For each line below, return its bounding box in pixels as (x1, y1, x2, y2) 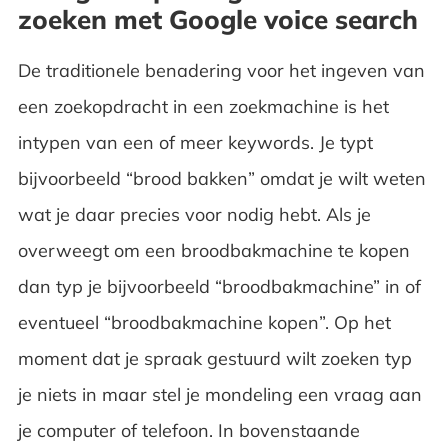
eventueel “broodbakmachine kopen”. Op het (17, 310, 391, 334)
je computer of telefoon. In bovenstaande (17, 418, 360, 442)
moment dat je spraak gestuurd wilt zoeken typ (17, 346, 412, 370)
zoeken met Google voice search (17, 2, 418, 36)
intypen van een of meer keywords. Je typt (17, 130, 373, 154)
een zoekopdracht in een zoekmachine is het (17, 94, 389, 118)
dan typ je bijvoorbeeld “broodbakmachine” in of (17, 274, 421, 298)
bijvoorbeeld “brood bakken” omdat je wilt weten (17, 166, 426, 190)
